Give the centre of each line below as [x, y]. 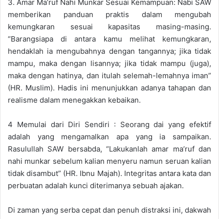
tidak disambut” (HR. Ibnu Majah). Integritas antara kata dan [109, 173]
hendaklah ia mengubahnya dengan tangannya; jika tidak [109, 51]
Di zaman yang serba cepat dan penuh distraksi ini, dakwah [109, 210]
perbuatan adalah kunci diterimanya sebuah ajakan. [96, 185]
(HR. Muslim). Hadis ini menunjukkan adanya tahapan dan [109, 88]
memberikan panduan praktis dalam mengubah [109, 14]
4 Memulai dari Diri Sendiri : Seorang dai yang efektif [109, 124]
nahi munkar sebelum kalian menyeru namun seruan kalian [109, 161]
